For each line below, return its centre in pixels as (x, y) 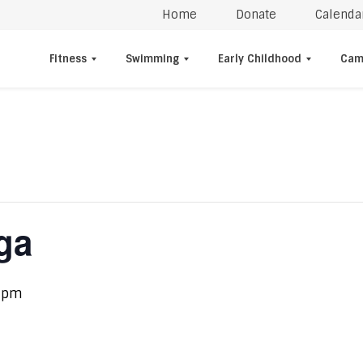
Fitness (68, 59)
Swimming (152, 59)
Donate (256, 15)
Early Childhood (260, 59)
